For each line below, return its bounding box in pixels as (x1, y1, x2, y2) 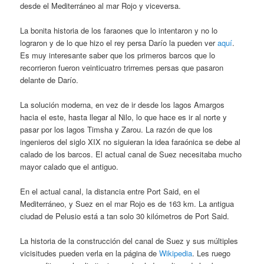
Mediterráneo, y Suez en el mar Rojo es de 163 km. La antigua (20, 198, 235, 210)
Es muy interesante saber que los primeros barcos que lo (20, 49, 216, 61)
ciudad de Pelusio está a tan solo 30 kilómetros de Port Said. (20, 210, 230, 222)
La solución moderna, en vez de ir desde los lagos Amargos (20, 98, 225, 110)
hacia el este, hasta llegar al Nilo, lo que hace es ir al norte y (20, 111, 227, 123)
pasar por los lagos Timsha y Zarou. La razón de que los (20, 123, 213, 135)
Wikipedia (159, 247, 193, 259)
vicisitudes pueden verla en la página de (20, 247, 160, 259)
